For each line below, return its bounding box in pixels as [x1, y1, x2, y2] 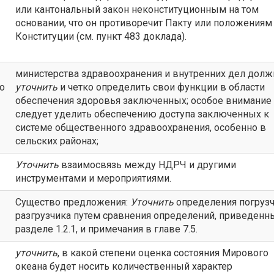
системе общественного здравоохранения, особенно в [15, 122, 266, 133]
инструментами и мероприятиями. [15, 172, 171, 184]
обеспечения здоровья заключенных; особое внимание [15, 95, 272, 106]
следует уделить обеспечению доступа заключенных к [15, 108, 269, 120]
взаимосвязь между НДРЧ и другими [59, 159, 236, 171]
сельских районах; [15, 135, 98, 147]
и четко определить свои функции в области [57, 81, 265, 93]
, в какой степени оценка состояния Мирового [57, 247, 268, 259]
